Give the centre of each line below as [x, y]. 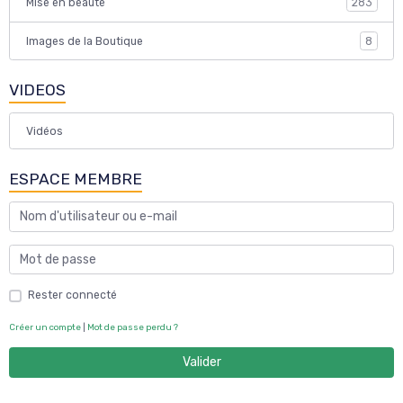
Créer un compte [45, 327]
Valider [201, 363]
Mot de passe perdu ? [133, 327]
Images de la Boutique [84, 41]
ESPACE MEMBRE [76, 179]
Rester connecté [72, 296]
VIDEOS [37, 90]
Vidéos [44, 131]
